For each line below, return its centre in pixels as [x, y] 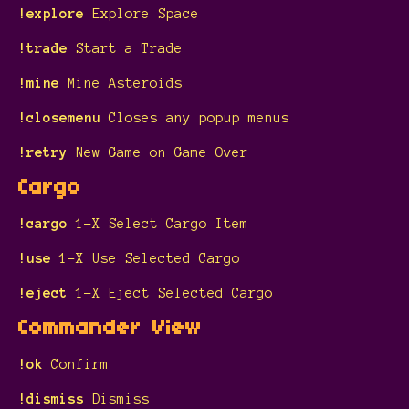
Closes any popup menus [199, 117]
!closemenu [63, 117]
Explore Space [142, 13]
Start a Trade [129, 48]
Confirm [80, 364]
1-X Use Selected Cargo [150, 258]
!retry [43, 152]
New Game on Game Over [158, 152]
